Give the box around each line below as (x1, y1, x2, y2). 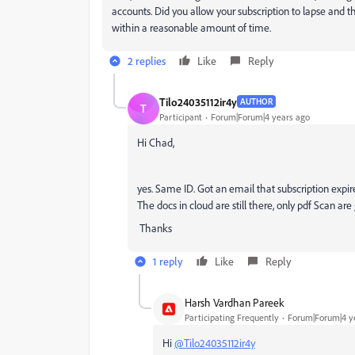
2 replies (128, 54, 166, 67)
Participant (159, 110, 202, 123)
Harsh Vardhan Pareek (185, 295, 284, 309)
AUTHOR (240, 96, 273, 107)
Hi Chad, (137, 136, 174, 149)
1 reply (153, 254, 183, 268)
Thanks (137, 221, 174, 235)
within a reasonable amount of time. (112, 21, 271, 34)
